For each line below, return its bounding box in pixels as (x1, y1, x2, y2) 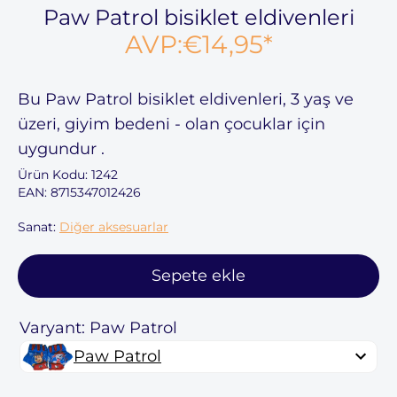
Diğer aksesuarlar (59, 219, 168, 234)
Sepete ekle (152, 265, 245, 285)
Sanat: (18, 219, 59, 234)
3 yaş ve (291, 89, 354, 109)
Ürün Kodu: (18, 167, 91, 182)
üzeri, (18, 113, 60, 134)
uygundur (18, 138, 101, 159)
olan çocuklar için (181, 113, 325, 134)
